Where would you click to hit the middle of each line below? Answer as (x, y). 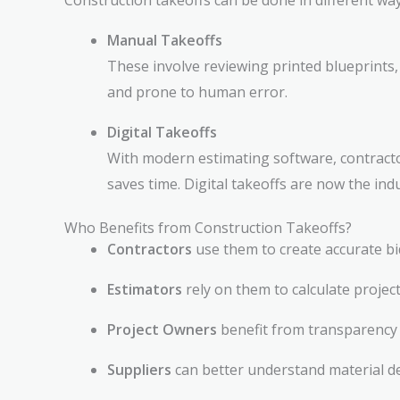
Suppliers (139, 370)
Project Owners (162, 329)
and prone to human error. (197, 92)
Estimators (145, 289)
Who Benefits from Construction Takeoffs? (208, 228)
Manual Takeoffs (165, 40)
